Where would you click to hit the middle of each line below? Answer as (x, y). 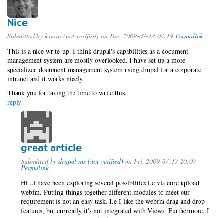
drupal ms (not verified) (91, 161)
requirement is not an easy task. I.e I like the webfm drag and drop (113, 201)
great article (51, 148)
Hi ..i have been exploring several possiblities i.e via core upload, (111, 183)
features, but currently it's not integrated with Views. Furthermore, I (115, 210)
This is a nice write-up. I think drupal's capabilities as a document (98, 51)
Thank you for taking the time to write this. (67, 93)
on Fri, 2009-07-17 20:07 (160, 161)
